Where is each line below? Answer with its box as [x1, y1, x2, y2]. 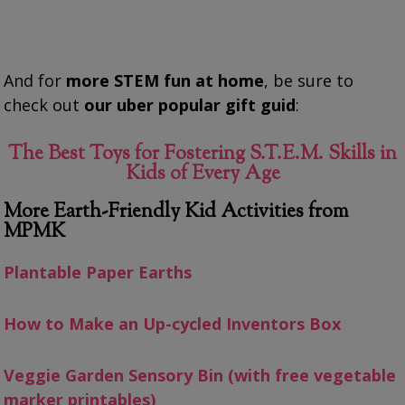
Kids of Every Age [125, 159, 280, 189]
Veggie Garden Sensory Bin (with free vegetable [4, 363, 397, 386]
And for [4, 69, 67, 91]
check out [4, 93, 85, 116]
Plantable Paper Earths [4, 260, 193, 283]
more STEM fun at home [66, 69, 265, 91]
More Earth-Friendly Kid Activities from [4, 197, 350, 227]
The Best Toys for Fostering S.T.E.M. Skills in [8, 139, 397, 169]
